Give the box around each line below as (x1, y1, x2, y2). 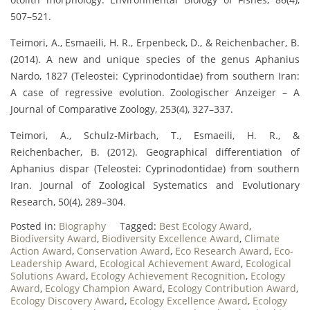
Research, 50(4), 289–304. (10, 195, 126, 209)
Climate (244, 232, 280, 246)
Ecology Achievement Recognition (91, 269, 246, 283)
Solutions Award (10, 269, 86, 283)
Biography (59, 219, 106, 233)
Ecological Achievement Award (100, 257, 241, 271)
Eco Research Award (175, 244, 269, 258)
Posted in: (10, 219, 59, 233)
